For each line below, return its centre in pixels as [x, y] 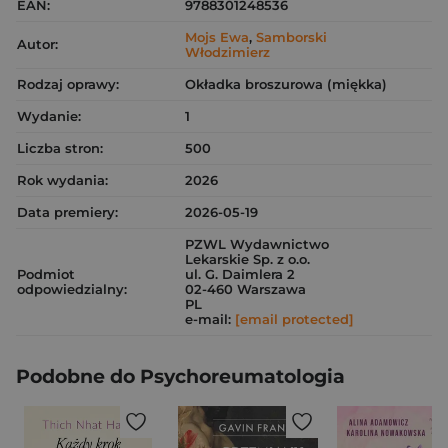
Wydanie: [49, 116]
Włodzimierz [227, 52]
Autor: [37, 44]
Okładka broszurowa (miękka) [286, 84]
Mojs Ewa [217, 37]
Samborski [291, 37]
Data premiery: [67, 212]
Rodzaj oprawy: [68, 84]
